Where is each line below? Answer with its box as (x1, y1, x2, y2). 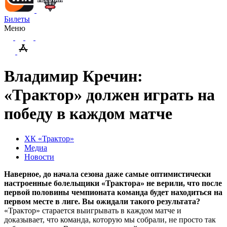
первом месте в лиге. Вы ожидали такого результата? (4, 197, 200, 206)
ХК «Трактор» (24, 134, 74, 143)
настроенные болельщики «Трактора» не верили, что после (4, 178, 222, 187)
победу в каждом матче (4, 104, 172, 123)
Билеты (4, 15, 30, 23)
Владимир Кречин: (4, 67, 143, 86)
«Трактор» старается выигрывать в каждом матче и (4, 206, 181, 215)
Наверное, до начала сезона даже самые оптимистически (4, 169, 211, 178)
